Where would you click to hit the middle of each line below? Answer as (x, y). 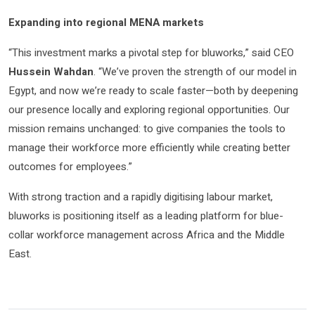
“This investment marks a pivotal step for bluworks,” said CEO (151, 52)
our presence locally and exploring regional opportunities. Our (149, 109)
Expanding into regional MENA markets (106, 22)
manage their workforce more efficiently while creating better (149, 147)
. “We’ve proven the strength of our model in (195, 71)
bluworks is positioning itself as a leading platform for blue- (146, 216)
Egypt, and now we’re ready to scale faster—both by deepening (153, 90)
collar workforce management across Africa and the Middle (147, 234)
